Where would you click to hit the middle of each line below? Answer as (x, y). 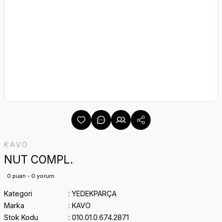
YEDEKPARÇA (94, 194)
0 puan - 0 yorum (31, 176)
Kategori (18, 194)
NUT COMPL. (39, 159)
